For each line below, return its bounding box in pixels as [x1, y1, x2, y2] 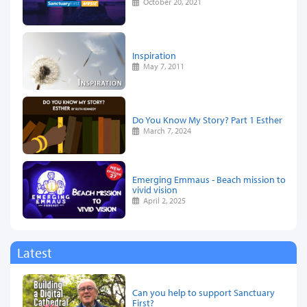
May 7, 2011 [139, 61, 185, 72]
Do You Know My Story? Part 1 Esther [132, 113, 282, 127]
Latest [17, 243, 52, 261]
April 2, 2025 [139, 195, 186, 206]
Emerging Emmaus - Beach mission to [132, 172, 286, 186]
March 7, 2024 [139, 125, 192, 136]
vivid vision [132, 182, 177, 196]
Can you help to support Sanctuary [132, 285, 275, 299]
